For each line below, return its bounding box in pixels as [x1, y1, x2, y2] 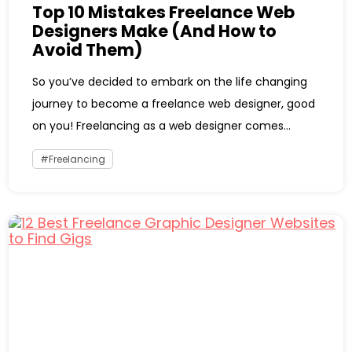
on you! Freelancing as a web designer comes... [32, 117, 291, 134]
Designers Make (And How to [32, 19, 277, 42]
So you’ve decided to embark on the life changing [32, 73, 308, 90]
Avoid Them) [32, 38, 144, 61]
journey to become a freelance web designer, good [32, 95, 316, 112]
